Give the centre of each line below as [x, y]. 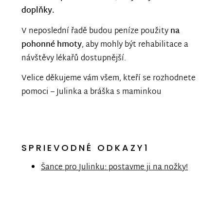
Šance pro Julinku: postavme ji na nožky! [114, 168]
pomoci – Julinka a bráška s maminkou [91, 92]
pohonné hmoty [52, 45]
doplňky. [38, 11]
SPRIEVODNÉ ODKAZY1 [85, 147]
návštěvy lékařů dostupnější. [75, 58]
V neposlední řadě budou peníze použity [96, 31]
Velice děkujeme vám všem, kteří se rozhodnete [109, 79]
